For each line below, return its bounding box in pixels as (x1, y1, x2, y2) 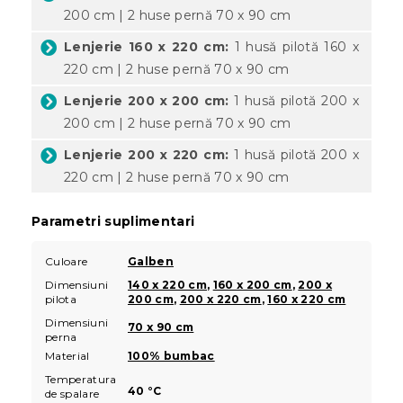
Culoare (45, 254, 88, 268)
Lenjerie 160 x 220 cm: (64, 38, 229, 55)
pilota (45, 291, 76, 306)
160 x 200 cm (212, 277, 292, 291)
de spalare (45, 386, 100, 400)
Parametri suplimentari (31, 212, 195, 229)
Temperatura (45, 372, 117, 386)
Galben (128, 254, 174, 268)
